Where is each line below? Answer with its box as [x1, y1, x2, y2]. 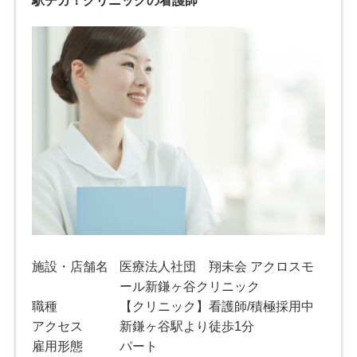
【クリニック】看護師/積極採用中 [120, 299, 315, 313]
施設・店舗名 [32, 259, 108, 273]
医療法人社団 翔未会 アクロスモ [120, 259, 315, 273]
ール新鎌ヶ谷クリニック [120, 279, 261, 293]
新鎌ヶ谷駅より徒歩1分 [120, 319, 255, 333]
